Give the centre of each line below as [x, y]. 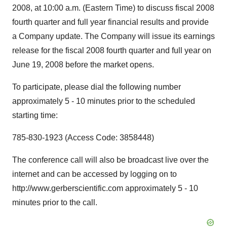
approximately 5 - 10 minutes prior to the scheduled [104, 101]
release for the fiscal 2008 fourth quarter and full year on [112, 50]
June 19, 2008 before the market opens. [83, 65]
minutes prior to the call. [55, 202]
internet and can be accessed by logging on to [94, 174]
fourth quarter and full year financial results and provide [110, 22]
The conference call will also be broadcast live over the [110, 160]
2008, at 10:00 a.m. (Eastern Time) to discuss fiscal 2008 [113, 8]
